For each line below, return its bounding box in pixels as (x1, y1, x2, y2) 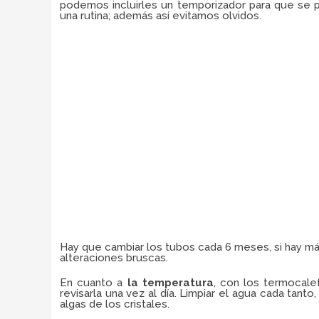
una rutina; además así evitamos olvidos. (60, 9, 261, 22)
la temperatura (122, 276, 214, 289)
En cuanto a (60, 276, 123, 289)
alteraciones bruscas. (60, 251, 168, 264)
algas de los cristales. (60, 298, 169, 310)
